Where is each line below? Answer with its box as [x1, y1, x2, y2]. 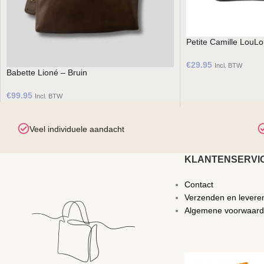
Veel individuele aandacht [29, 124, 124, 134]
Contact [184, 180, 213, 189]
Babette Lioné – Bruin [6, 68, 87, 77]
